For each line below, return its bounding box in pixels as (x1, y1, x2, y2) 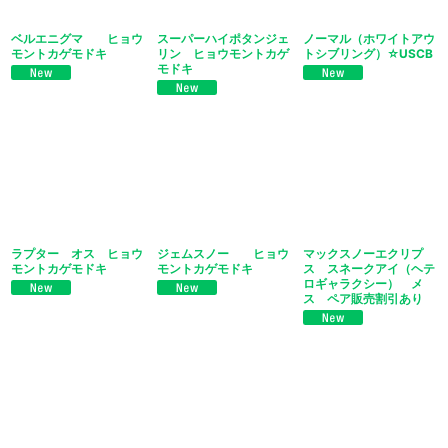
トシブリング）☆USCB (302, 45, 433, 61)
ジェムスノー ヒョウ (156, 246, 289, 262)
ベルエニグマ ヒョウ (11, 30, 143, 46)
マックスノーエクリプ (302, 246, 423, 262)
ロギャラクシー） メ (302, 276, 423, 292)
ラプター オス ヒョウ (11, 246, 143, 262)
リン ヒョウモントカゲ (156, 45, 289, 61)
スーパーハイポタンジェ (156, 30, 289, 46)
